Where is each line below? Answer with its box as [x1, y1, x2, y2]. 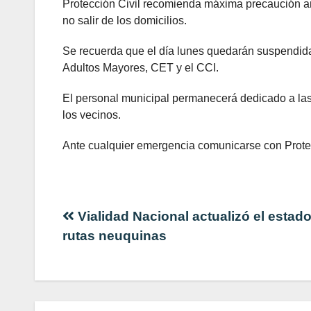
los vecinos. [62, 108, 121, 121]
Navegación [62, 208, 199, 236]
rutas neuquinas [62, 228, 167, 243]
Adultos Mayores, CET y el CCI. [62, 61, 219, 74]
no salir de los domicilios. [62, 14, 187, 26]
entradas [62, 275, 162, 303]
